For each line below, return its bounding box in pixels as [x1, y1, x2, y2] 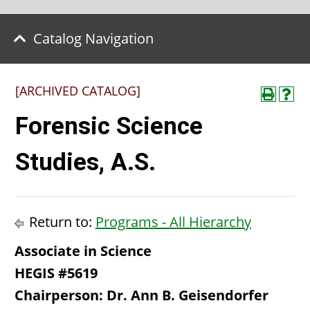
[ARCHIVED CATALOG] [15, 82, 140, 99]
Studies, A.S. [15, 148, 156, 176]
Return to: [26, 212, 95, 231]
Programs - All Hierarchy [95, 212, 251, 231]
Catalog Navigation [33, 29, 154, 48]
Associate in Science [15, 241, 152, 260]
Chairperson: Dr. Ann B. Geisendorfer [15, 286, 268, 304]
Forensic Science [15, 112, 203, 140]
